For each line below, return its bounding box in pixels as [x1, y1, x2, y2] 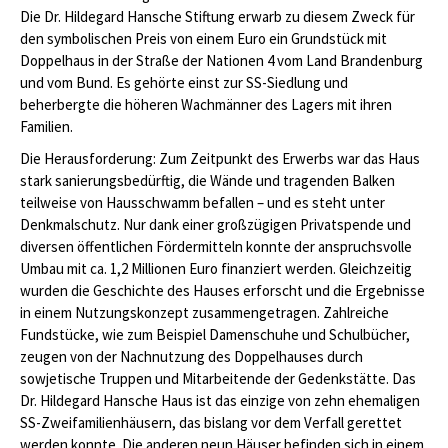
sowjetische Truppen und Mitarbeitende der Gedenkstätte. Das [20, 369, 416, 389]
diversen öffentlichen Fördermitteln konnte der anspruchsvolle [20, 237, 412, 257]
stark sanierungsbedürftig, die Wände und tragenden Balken [20, 171, 395, 191]
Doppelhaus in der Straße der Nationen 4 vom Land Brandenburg [20, 50, 423, 70]
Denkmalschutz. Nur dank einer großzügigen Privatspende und [20, 215, 411, 235]
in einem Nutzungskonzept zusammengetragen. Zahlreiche [20, 303, 389, 323]
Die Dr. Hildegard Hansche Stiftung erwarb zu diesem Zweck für [20, 6, 415, 26]
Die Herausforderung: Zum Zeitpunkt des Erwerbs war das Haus [20, 149, 420, 169]
